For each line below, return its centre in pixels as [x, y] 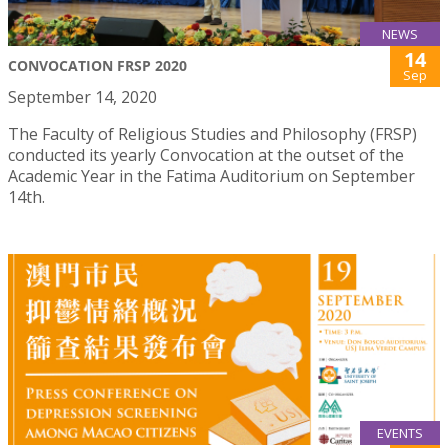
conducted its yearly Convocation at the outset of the [206, 155]
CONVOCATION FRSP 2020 [97, 66]
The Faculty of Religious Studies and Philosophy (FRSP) [212, 134]
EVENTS [400, 433]
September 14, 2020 [82, 97]
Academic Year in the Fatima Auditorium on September [211, 176]
